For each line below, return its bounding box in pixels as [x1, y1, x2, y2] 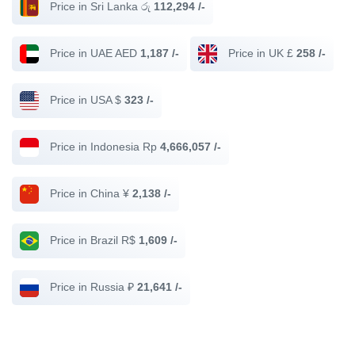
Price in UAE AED [47, 46, 140, 59]
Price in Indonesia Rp [47, 139, 160, 153]
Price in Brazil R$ [47, 233, 139, 246]
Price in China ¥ [47, 186, 132, 200]
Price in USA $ [47, 93, 124, 106]
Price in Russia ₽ [47, 280, 137, 293]
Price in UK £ [225, 46, 296, 59]
